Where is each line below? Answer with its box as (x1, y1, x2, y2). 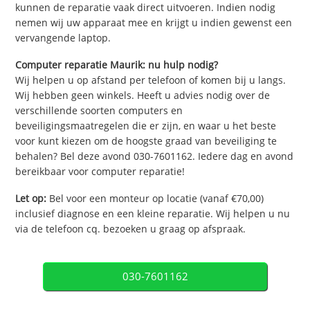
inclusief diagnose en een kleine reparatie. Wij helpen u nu (15, 206, 291, 220)
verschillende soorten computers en (15, 104, 183, 118)
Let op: (15, 191, 47, 205)
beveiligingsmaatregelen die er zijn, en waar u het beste (15, 119, 277, 133)
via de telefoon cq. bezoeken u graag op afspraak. (15, 221, 246, 235)
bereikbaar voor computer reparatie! (15, 165, 185, 179)
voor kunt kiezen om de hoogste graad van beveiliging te (15, 134, 277, 148)
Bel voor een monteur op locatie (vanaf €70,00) (46, 191, 264, 205)
